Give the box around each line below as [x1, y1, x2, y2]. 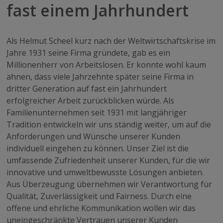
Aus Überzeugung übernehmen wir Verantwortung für [6, 179, 213, 190]
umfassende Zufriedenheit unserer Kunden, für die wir [6, 155, 211, 166]
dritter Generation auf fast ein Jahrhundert [6, 83, 167, 95]
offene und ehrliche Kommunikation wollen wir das [6, 203, 196, 214]
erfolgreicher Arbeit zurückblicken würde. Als [6, 95, 175, 107]
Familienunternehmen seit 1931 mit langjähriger [6, 107, 187, 118]
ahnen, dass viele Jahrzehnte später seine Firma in [6, 71, 194, 83]
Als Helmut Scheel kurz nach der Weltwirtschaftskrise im [6, 35, 216, 47]
